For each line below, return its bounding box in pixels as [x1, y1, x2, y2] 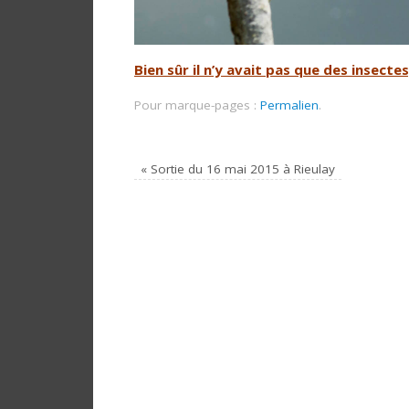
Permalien [260, 97, 319, 114]
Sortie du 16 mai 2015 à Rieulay [147, 161, 336, 178]
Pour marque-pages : [134, 97, 260, 114]
